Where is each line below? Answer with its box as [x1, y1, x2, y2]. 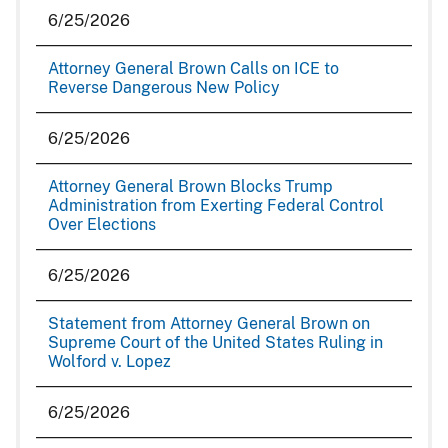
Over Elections [48, 215, 156, 234]
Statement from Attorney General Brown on [48, 314, 370, 333]
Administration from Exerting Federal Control [48, 196, 384, 215]
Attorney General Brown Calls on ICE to [48, 59, 339, 78]
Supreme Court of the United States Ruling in [48, 333, 383, 352]
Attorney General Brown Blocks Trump [48, 177, 333, 196]
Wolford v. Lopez [48, 352, 171, 371]
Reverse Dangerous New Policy [48, 78, 280, 97]
